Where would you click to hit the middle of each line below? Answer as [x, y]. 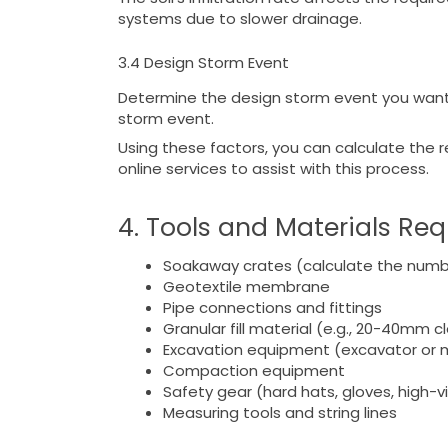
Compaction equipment [253, 371]
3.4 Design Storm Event [203, 62]
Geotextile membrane [246, 287]
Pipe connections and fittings [272, 308]
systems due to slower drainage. [239, 19]
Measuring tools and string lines [279, 413]
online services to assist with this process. [273, 169]
